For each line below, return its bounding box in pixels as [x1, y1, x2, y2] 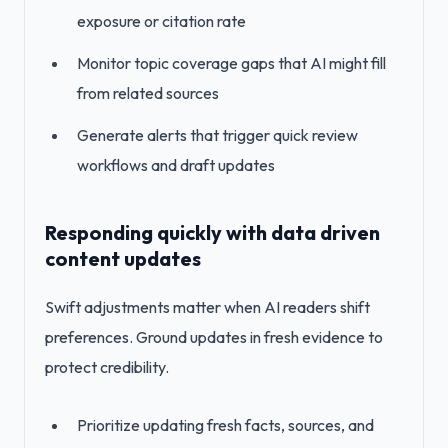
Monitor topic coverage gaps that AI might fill [77, 53, 386, 73]
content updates [45, 246, 201, 271]
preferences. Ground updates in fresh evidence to [45, 327, 383, 347]
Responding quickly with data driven [45, 220, 380, 245]
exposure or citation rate [77, 11, 246, 31]
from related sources [77, 83, 219, 103]
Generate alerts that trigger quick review [77, 125, 358, 145]
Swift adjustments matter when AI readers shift [45, 297, 370, 317]
